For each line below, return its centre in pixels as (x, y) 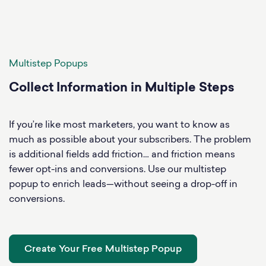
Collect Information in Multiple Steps (122, 88)
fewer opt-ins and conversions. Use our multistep (118, 170)
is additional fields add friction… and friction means (122, 155)
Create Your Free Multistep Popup (103, 249)
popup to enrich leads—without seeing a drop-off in (123, 184)
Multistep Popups (48, 64)
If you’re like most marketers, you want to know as (119, 125)
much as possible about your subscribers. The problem (130, 140)
